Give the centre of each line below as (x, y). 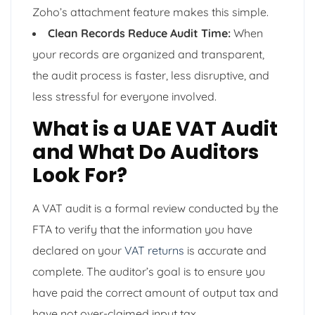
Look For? (80, 175)
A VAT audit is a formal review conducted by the (155, 208)
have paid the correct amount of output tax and (155, 292)
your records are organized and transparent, (148, 54)
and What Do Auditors (146, 152)
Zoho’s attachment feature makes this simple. (150, 12)
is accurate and (225, 250)
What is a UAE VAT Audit (155, 129)
